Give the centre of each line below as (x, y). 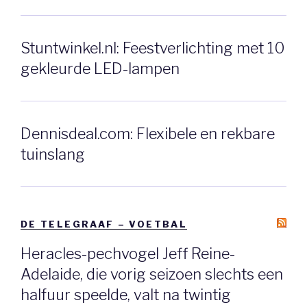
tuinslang (53, 154)
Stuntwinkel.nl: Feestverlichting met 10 (153, 48)
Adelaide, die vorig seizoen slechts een (152, 274)
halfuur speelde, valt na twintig (126, 295)
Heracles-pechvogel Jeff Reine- (128, 254)
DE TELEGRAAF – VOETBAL (104, 224)
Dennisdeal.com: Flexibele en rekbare (148, 133)
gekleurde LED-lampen (100, 69)
